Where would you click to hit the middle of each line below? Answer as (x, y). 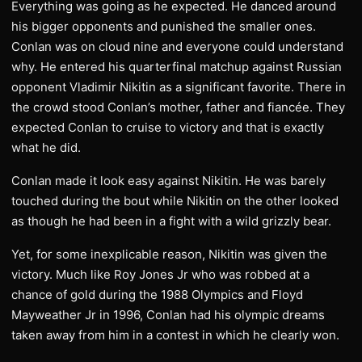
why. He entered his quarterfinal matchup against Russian (177, 67)
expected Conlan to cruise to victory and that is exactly (168, 127)
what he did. (48, 147)
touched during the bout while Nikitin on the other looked (175, 201)
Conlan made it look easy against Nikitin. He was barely (168, 181)
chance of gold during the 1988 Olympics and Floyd (157, 295)
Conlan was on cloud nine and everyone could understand (177, 46)
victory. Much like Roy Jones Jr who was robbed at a (160, 274)
